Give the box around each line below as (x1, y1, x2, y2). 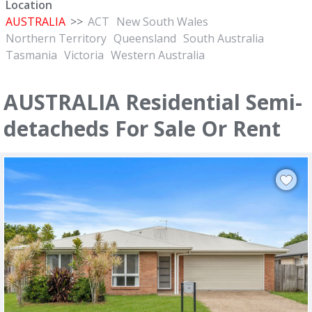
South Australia (183, 31, 264, 46)
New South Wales (116, 14, 208, 29)
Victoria (64, 47, 104, 63)
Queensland (114, 31, 176, 46)
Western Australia (111, 47, 205, 63)
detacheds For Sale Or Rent (3, 114, 281, 143)
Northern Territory (6, 31, 107, 46)
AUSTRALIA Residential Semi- (3, 88, 302, 116)
